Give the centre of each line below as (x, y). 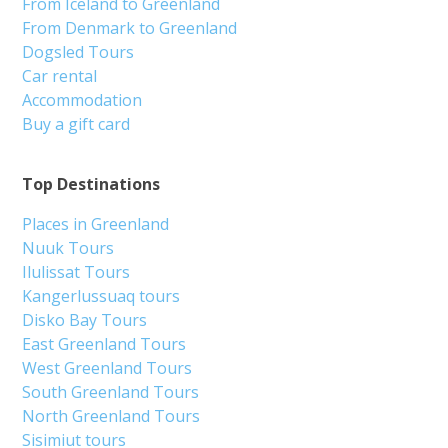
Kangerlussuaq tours (101, 296)
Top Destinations (91, 184)
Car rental (60, 76)
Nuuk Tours (68, 248)
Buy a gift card (76, 124)
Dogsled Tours (78, 52)
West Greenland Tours (107, 368)
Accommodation (82, 100)
